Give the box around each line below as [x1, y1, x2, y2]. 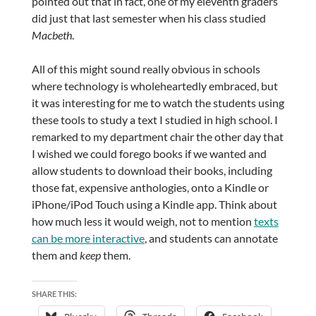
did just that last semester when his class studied [31, 11, 266, 25]
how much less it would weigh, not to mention [31, 214, 254, 229]
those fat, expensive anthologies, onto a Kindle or [31, 181, 269, 195]
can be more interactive [31, 231, 145, 245]
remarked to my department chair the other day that [31, 130, 284, 144]
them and [31, 248, 80, 262]
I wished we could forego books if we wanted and [31, 147, 267, 161]
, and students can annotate [144, 231, 278, 245]
